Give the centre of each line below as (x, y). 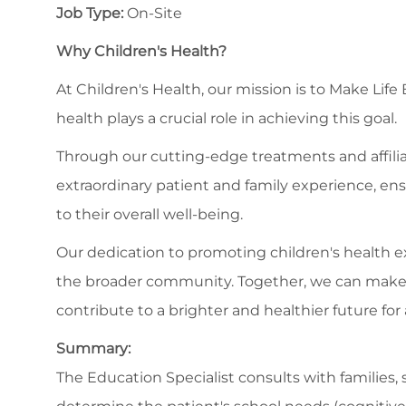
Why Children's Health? (141, 52)
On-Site (153, 14)
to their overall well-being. (150, 215)
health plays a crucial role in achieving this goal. (227, 119)
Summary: (93, 349)
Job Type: (90, 14)
